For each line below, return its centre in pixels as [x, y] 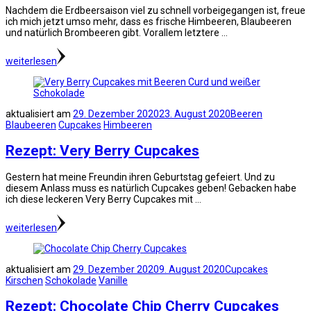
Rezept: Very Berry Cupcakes [102, 151]
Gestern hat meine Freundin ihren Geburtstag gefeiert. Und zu [140, 177]
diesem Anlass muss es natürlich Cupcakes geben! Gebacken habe [151, 188]
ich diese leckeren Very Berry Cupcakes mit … [103, 199]
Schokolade [71, 280]
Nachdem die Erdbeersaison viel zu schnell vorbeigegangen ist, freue [155, 11]
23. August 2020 [195, 114]
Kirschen [24, 280]
